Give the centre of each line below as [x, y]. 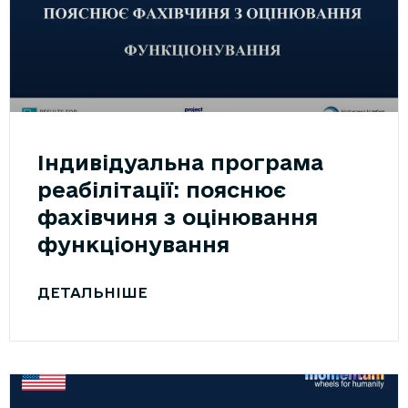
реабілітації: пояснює [162, 189]
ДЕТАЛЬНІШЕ [92, 292]
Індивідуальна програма [180, 162]
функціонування [133, 244]
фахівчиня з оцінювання [178, 216]
